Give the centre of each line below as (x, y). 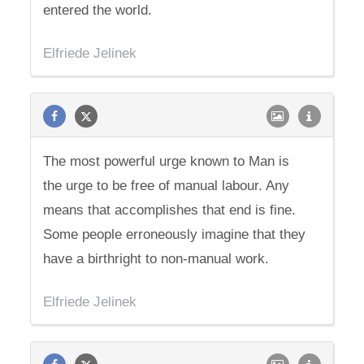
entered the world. (98, 10)
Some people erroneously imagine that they (175, 234)
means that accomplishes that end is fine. (170, 210)
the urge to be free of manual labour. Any (167, 186)
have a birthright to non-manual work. (156, 259)
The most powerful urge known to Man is (167, 161)
